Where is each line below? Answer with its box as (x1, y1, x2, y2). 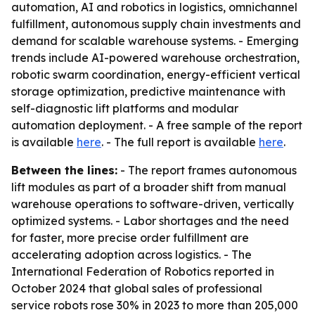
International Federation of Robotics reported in (11, 264, 274, 278)
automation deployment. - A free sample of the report (11, 118, 302, 132)
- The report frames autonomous (117, 163, 297, 177)
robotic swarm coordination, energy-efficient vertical (11, 67, 300, 82)
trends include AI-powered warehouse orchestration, (11, 51, 300, 65)
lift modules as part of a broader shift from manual (11, 180, 286, 194)
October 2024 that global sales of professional (11, 281, 262, 295)
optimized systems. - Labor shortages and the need (11, 214, 289, 228)
